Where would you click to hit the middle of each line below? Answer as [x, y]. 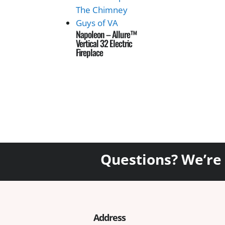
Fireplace [90, 52]
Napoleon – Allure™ [106, 34]
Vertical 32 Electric [104, 43]
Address [110, 217]
